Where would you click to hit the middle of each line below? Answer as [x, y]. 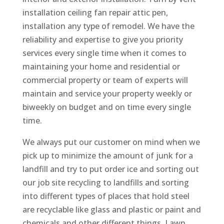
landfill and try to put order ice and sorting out [110, 169]
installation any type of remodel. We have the [108, 26]
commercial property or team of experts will [105, 80]
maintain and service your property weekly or [107, 93]
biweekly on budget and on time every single [106, 107]
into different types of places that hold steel [106, 196]
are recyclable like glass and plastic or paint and [111, 209]
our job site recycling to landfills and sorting [105, 182]
